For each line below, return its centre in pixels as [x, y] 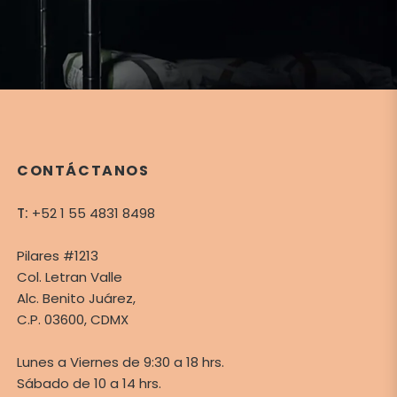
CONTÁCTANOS [83, 171]
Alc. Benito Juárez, [76, 299]
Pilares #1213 [58, 256]
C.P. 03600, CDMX [73, 320]
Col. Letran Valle [70, 277]
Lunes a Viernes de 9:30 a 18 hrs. [121, 362]
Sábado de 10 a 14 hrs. [89, 384]
